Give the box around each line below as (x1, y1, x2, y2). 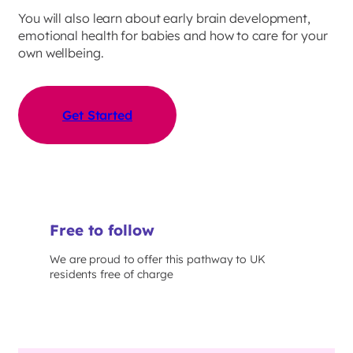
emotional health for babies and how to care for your (18, 27, 328, 43)
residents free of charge (50, 267, 173, 282)
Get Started (62, 107, 132, 124)
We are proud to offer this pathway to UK (50, 252, 266, 267)
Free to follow (50, 220, 154, 240)
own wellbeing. (18, 44, 104, 61)
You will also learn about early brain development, (18, 9, 310, 26)
